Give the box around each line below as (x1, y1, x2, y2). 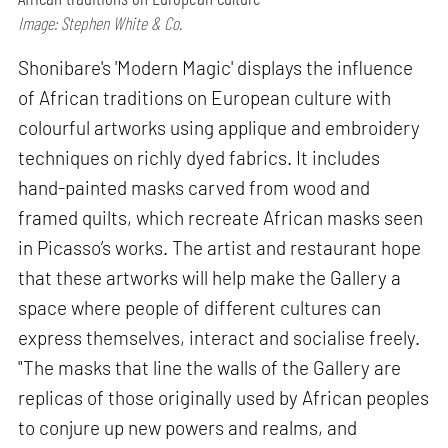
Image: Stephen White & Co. (18, 11, 183, 34)
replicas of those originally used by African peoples (18, 385, 430, 409)
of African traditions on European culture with (18, 85, 392, 109)
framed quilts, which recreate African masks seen (18, 205, 424, 229)
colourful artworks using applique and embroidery (18, 115, 421, 139)
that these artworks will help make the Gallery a (18, 265, 402, 289)
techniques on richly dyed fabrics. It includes (18, 145, 381, 169)
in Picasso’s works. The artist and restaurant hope (18, 235, 422, 259)
